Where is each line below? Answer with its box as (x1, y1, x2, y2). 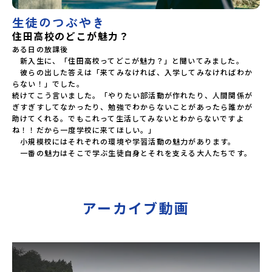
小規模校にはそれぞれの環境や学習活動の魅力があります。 (12, 135, 236, 146)
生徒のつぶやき (12, 13, 106, 31)
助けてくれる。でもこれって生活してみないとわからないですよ (12, 112, 244, 123)
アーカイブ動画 (82, 197, 190, 218)
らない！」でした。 (12, 78, 84, 89)
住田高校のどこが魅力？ (12, 28, 130, 43)
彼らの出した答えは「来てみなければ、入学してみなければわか (12, 66, 253, 77)
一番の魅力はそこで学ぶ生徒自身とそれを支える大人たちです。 (12, 147, 252, 158)
